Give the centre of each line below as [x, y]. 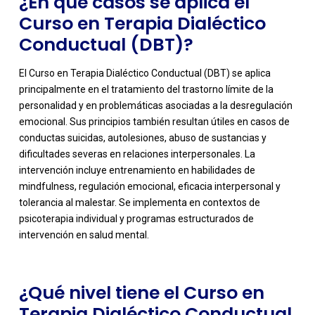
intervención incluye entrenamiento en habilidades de [137, 170]
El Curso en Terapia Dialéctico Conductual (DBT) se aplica [144, 73]
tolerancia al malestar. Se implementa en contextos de [139, 202]
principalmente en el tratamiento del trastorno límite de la [146, 89]
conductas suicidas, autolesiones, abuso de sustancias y [142, 137]
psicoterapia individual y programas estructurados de [136, 218]
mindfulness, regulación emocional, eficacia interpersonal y [149, 186]
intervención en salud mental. [84, 234]
